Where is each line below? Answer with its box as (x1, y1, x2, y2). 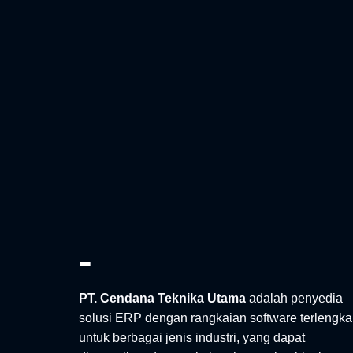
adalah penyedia (246, 291, 343, 305)
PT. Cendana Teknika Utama (79, 291, 246, 305)
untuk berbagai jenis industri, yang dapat (79, 330, 305, 344)
